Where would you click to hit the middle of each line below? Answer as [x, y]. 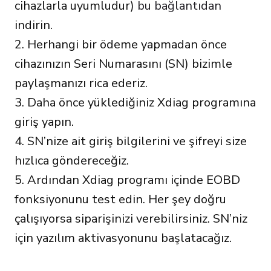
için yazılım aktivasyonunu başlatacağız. [123, 238]
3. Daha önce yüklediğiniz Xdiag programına [135, 103]
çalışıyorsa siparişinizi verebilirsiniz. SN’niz [131, 219]
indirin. [34, 25]
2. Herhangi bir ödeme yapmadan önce [121, 44]
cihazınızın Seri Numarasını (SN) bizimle [123, 64]
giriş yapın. [44, 122]
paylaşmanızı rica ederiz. [81, 83]
